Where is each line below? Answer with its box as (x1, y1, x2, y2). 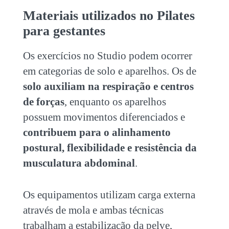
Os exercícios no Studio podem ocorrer (22, 50, 192, 62)
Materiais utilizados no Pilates (22, 8, 195, 23)
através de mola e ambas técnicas (22, 204, 164, 216)
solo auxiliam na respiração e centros (22, 80, 194, 93)
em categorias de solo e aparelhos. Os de (22, 65, 196, 77)
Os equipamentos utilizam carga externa (22, 189, 195, 201)
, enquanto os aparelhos (64, 96, 166, 108)
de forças (22, 96, 64, 108)
